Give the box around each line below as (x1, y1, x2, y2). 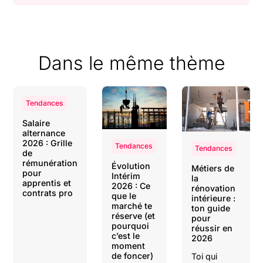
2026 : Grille (22, 138, 73, 148)
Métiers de (191, 163, 234, 174)
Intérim (112, 170, 141, 181)
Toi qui (191, 251, 217, 262)
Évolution (112, 160, 151, 171)
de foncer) (112, 250, 154, 261)
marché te (112, 200, 153, 211)
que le (112, 190, 137, 201)
